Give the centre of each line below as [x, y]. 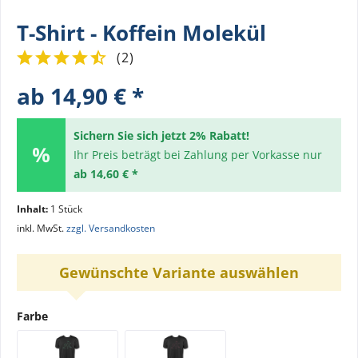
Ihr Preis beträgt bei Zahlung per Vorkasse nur [197, 155]
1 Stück [66, 209]
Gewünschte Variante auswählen [179, 272]
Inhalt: [34, 209]
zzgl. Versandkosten [111, 228]
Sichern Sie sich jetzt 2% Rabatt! [161, 135]
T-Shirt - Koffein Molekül [141, 33]
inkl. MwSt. [42, 228]
